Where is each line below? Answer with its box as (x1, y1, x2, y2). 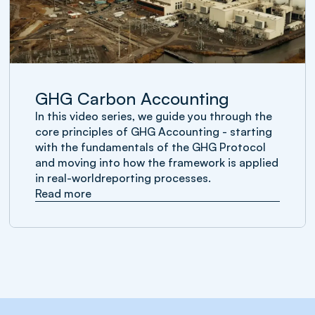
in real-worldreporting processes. (35, 171, 212, 185)
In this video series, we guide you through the (35, 109, 273, 123)
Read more (35, 186, 92, 200)
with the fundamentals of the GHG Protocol (35, 140, 266, 154)
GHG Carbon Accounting (35, 88, 230, 109)
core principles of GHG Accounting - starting (35, 124, 273, 139)
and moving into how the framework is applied (35, 155, 279, 169)
